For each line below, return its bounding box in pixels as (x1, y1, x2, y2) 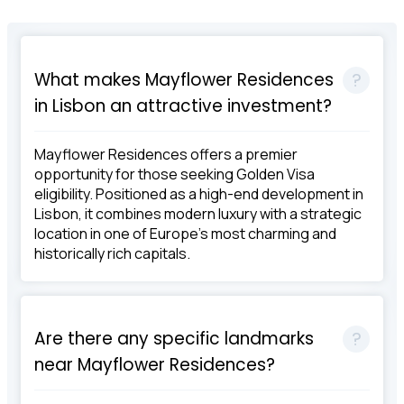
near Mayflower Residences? (34, 353, 275, 378)
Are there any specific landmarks (34, 326, 314, 352)
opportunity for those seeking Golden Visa (34, 163, 315, 184)
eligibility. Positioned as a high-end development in (34, 183, 363, 204)
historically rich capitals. (34, 243, 190, 263)
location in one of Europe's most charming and (34, 223, 336, 243)
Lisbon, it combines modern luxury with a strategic (34, 203, 362, 224)
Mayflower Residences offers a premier (34, 143, 298, 164)
